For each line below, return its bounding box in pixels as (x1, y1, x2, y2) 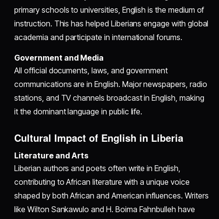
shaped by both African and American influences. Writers (14, 191, 209, 201)
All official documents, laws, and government (14, 66, 168, 76)
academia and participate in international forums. (14, 32, 182, 43)
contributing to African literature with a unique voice (14, 177, 190, 187)
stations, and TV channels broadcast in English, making (14, 93, 204, 103)
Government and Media (14, 53, 104, 63)
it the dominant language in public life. (14, 107, 143, 117)
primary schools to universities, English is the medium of (14, 5, 204, 15)
